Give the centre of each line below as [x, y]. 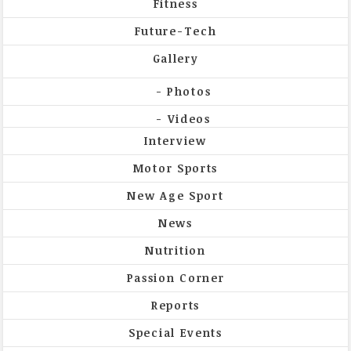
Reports [175, 305]
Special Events [175, 332]
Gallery [175, 58]
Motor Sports [175, 168]
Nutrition [175, 250]
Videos [189, 118]
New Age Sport [175, 195]
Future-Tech [175, 31]
